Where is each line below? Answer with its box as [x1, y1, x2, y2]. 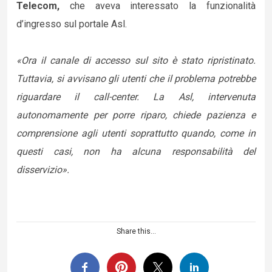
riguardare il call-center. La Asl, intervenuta [16, 91, 256, 103]
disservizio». [16, 164, 69, 175]
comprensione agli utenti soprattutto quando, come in [16, 127, 256, 139]
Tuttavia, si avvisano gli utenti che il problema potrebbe [16, 73, 256, 84]
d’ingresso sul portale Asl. [16, 18, 127, 30]
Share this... [116, 227, 156, 236]
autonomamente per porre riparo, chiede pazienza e [16, 109, 256, 121]
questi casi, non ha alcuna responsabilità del [16, 146, 256, 157]
